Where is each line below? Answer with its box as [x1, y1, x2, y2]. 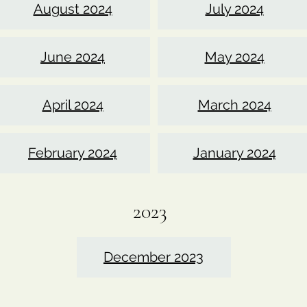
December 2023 [103, 249, 204, 265]
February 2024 [28, 145, 117, 161]
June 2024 [40, 49, 105, 65]
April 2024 [42, 97, 103, 113]
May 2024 [204, 49, 265, 65]
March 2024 [197, 97, 271, 113]
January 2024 [193, 145, 276, 161]
